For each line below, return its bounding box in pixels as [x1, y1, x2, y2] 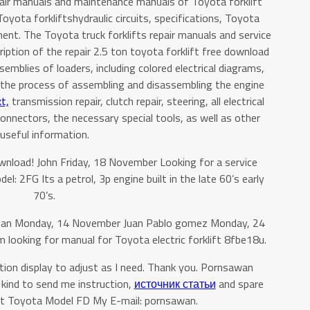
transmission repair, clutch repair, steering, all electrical [8, 93, 264, 109]
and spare [215, 275, 264, 292]
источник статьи [134, 275, 216, 292]
